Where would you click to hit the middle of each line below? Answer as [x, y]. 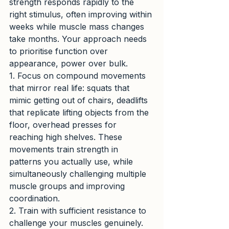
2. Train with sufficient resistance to [79, 211]
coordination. [35, 199]
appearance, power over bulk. [68, 64]
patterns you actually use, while [72, 162]
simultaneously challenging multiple [79, 174]
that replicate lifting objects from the [80, 113]
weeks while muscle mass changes [78, 27]
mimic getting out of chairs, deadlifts [80, 100]
